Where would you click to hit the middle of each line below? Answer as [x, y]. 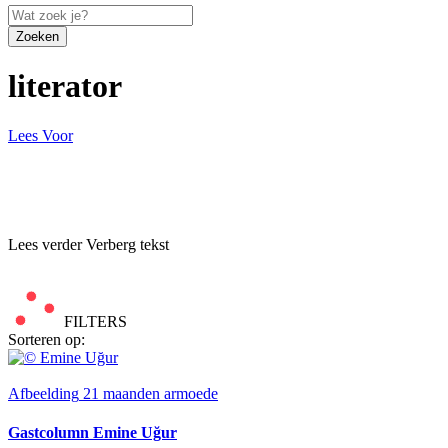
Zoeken [37, 37]
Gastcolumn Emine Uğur [92, 432]
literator [65, 86]
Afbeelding [43, 393]
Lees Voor [40, 135]
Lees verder [47, 244]
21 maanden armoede [150, 393]
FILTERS [93, 321]
